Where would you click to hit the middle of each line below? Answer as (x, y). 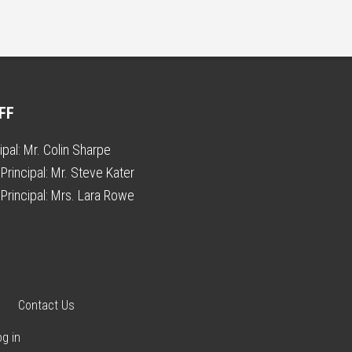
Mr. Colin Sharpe (67, 150)
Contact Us (46, 305)
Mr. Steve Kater (93, 172)
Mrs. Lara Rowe (93, 195)
